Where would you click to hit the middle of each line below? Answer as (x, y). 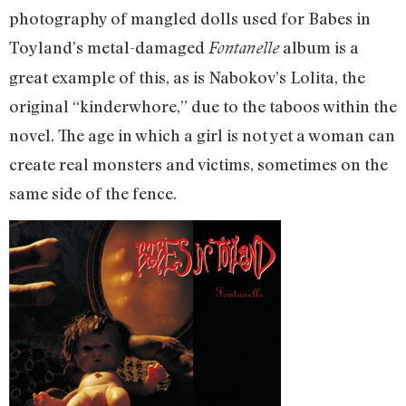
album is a (319, 47)
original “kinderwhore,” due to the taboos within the (203, 106)
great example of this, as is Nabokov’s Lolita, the (187, 77)
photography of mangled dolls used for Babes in (190, 18)
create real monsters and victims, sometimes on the (198, 164)
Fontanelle (244, 47)
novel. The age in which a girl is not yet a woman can (202, 135)
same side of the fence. (93, 193)
